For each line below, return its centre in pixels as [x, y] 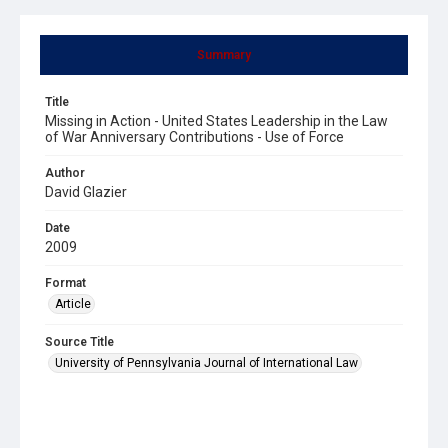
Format [65, 282]
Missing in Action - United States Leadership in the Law [216, 120]
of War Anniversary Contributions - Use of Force [194, 136]
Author [65, 172]
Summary [224, 54]
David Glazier [86, 191]
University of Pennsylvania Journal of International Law [206, 362]
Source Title [79, 341]
